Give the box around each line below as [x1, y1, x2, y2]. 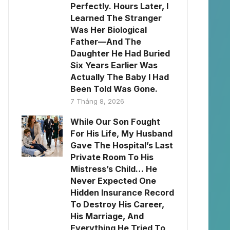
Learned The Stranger [70, 13, 162, 23]
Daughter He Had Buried [70, 48, 170, 59]
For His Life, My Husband [70, 128, 172, 139]
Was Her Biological [70, 25, 147, 35]
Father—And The [70, 36, 141, 47]
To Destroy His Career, [70, 199, 164, 209]
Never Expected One [70, 176, 156, 186]
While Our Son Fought [70, 117, 160, 127]
